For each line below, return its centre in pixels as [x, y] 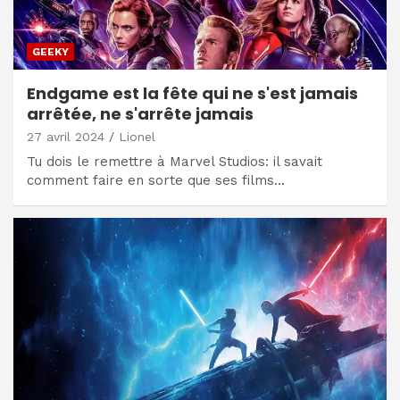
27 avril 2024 [66, 136]
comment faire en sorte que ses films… [156, 180]
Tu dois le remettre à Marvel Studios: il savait [175, 161]
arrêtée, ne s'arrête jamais [140, 113]
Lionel [137, 136]
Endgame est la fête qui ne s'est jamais [192, 93]
